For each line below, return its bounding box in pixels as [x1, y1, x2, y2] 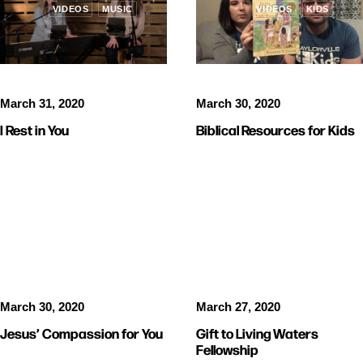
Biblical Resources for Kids [196, 119, 355, 139]
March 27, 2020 [196, 299, 280, 314]
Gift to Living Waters [196, 322, 318, 342]
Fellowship [196, 339, 258, 358]
